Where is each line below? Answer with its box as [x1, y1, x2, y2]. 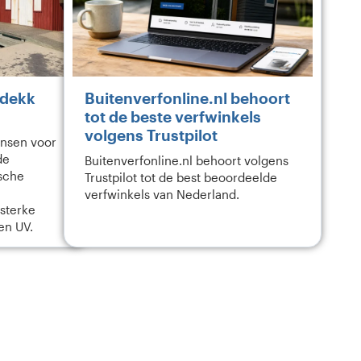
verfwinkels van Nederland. [85, 188, 239, 201]
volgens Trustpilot [85, 126, 218, 144]
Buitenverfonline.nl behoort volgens [85, 154, 288, 168]
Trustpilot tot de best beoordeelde [85, 171, 277, 185]
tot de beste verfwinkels [85, 107, 261, 126]
